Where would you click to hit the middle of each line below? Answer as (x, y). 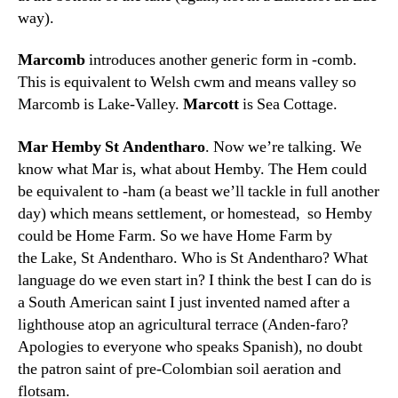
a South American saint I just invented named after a (184, 302)
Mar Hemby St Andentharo (111, 147)
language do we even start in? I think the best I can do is (195, 280)
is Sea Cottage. (290, 104)
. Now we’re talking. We (283, 147)
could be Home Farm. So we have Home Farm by (175, 235)
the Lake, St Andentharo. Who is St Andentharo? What (193, 258)
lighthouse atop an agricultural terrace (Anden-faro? (183, 324)
